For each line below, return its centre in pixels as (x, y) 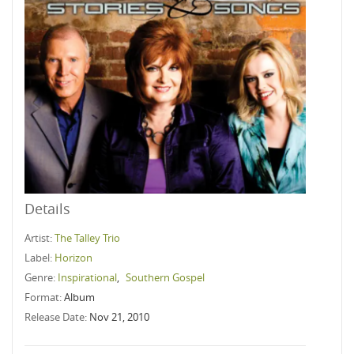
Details (47, 209)
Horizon (73, 258)
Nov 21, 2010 (119, 317)
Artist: (40, 238)
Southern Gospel (165, 277)
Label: (40, 258)
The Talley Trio (87, 238)
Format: (44, 297)
